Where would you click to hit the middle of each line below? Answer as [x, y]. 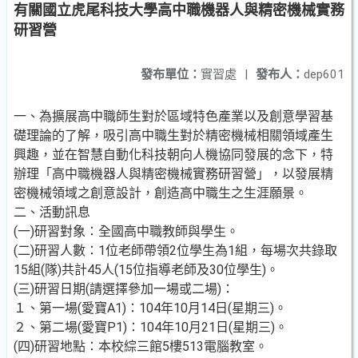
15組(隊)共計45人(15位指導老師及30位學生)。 [146, 270]
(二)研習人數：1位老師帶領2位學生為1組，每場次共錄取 [175, 251]
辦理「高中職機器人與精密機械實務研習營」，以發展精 [173, 174]
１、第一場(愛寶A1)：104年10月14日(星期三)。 [150, 308]
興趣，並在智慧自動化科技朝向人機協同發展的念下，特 [173, 155]
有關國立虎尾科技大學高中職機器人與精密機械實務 [179, 10]
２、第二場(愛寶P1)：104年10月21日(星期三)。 [151, 327]
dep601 [324, 74]
